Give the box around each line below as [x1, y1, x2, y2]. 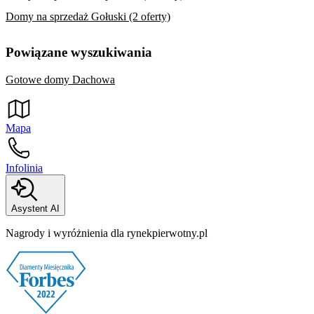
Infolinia [6, 161, 43, 174]
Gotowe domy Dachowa [6, 73, 115, 86]
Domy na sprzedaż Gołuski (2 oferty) [6, 10, 170, 22]
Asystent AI [11, 203, 60, 214]
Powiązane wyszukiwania [6, 45, 152, 60]
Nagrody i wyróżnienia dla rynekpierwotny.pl [6, 226, 207, 239]
